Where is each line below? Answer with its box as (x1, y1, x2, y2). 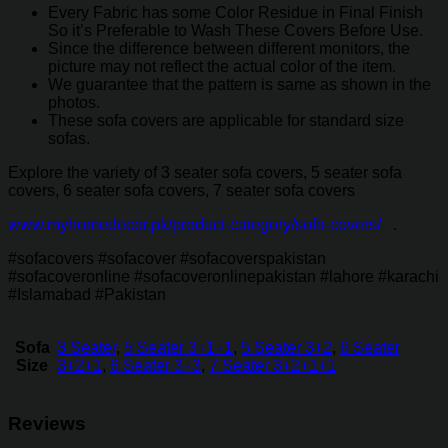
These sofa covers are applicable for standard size (48, 111, 404, 129)
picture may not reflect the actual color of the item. (48, 57, 396, 75)
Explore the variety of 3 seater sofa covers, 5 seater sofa (8, 163, 402, 181)
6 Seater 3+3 (110, 356, 201, 374)
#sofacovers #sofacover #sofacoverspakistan (8, 249, 326, 267)
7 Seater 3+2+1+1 (209, 356, 336, 374)
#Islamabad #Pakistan (8, 285, 166, 303)
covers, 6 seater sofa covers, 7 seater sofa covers (8, 181, 355, 199)
